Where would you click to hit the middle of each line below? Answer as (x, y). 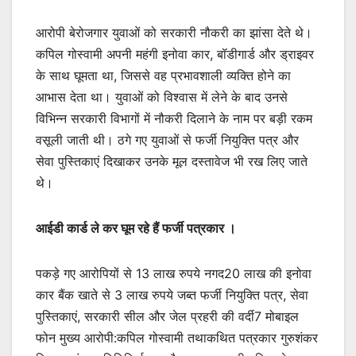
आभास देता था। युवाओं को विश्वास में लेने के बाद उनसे (162, 97)
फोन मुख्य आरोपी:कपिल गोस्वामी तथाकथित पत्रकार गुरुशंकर (177, 337)
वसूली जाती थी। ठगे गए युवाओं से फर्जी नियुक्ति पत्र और (167, 139)
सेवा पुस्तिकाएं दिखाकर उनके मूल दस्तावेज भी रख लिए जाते (172, 161)
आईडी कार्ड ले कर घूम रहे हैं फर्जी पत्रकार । (136, 228)
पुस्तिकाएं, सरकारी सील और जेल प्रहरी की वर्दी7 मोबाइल (167, 316)
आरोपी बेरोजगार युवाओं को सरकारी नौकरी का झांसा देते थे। (174, 32)
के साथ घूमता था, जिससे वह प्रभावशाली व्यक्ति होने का (163, 75)
